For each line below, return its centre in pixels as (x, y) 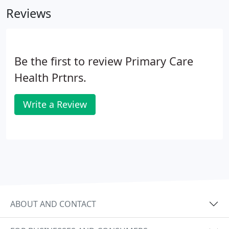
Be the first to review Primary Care (104, 61)
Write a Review (55, 104)
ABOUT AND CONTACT (53, 204)
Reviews (29, 13)
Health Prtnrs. (50, 77)
